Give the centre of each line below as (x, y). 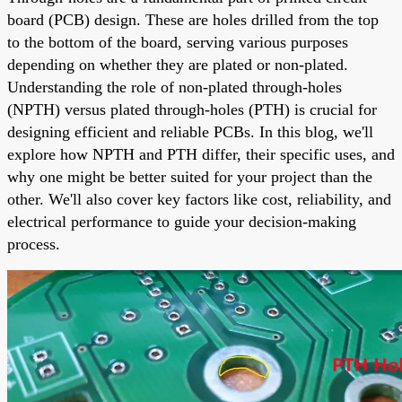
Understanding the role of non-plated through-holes (175, 87)
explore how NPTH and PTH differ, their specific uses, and (201, 154)
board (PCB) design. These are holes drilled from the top (193, 19)
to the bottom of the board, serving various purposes (178, 42)
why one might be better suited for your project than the (190, 176)
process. (34, 244)
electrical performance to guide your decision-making (182, 221)
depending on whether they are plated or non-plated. (178, 64)
